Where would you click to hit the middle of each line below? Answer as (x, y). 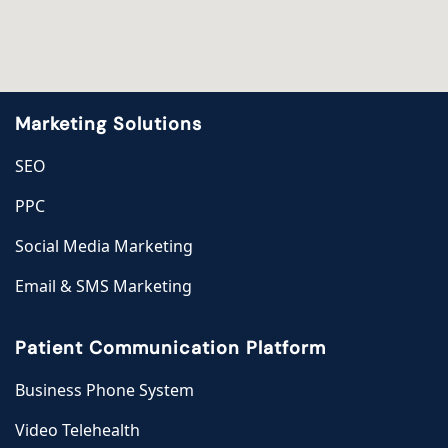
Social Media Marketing (104, 246)
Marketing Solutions (108, 124)
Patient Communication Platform (170, 348)
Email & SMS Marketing (103, 286)
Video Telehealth (77, 430)
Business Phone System (104, 390)
